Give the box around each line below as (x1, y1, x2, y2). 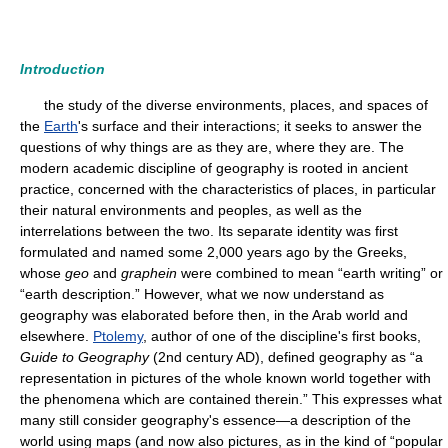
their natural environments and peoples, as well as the (20, 202, 362, 218)
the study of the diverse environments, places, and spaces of (20, 97, 428, 113)
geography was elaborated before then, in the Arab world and (20, 307, 408, 323)
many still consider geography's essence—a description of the (20, 412, 411, 428)
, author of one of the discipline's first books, (143, 328, 421, 344)
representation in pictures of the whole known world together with (20, 370, 431, 386)
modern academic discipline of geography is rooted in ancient (20, 160, 408, 176)
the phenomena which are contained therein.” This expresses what (20, 391, 442, 407)
